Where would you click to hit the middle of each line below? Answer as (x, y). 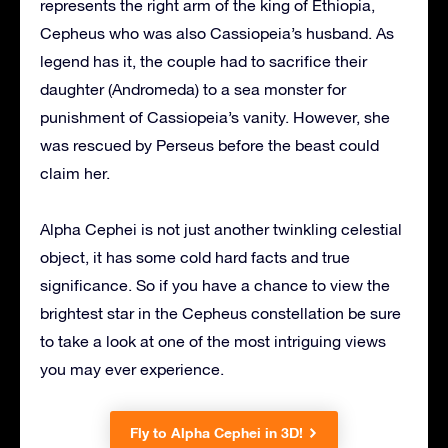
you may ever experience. (132, 369)
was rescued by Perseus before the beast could (209, 145)
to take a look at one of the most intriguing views (213, 341)
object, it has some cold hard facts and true (195, 257)
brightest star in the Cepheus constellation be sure (220, 313)
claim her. (75, 173)
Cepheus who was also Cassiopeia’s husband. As (217, 33)
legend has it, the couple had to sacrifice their (203, 61)
